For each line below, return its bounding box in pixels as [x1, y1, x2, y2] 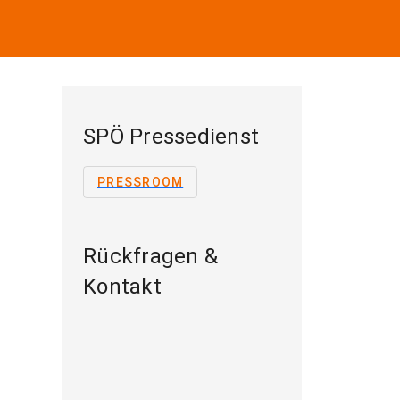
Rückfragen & [83, 244, 218, 269]
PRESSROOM [97, 175, 184, 189]
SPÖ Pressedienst [83, 124, 259, 149]
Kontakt [83, 274, 162, 299]
